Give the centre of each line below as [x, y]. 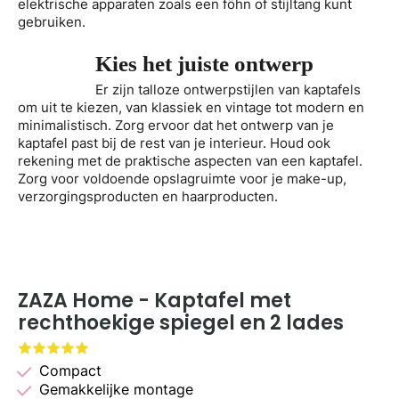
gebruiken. [52, 21]
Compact [70, 371]
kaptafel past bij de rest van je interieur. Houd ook [174, 142]
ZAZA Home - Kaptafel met [155, 301]
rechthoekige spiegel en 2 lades [183, 323]
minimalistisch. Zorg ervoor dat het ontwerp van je [176, 125]
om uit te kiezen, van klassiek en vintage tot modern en [191, 107]
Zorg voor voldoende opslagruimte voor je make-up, [182, 178]
